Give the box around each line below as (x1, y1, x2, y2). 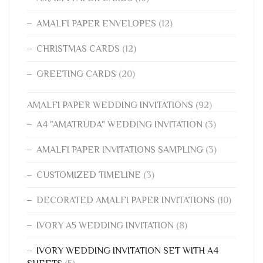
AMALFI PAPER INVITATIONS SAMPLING (36, 144, 203, 156)
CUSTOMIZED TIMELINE (36, 170, 141, 181)
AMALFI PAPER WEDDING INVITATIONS (27, 100, 193, 111)
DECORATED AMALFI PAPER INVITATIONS (36, 195, 215, 206)
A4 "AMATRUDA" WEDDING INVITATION (36, 119, 203, 130)
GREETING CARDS (36, 69, 116, 80)
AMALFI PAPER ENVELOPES (36, 18, 156, 29)
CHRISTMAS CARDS (36, 43, 120, 55)
